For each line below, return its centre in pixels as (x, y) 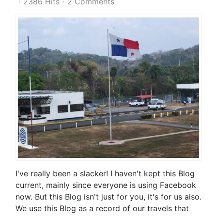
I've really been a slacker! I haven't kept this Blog (105, 173)
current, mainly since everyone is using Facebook (106, 185)
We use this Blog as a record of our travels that (102, 208)
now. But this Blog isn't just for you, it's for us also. (108, 196)
